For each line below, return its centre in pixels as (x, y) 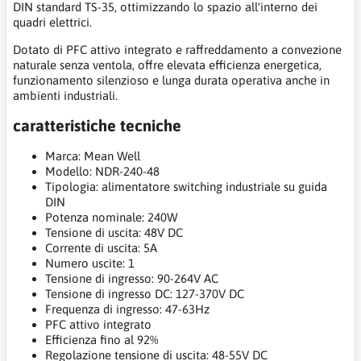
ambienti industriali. (65, 95)
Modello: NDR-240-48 (102, 171)
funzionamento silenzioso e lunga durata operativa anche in (171, 80)
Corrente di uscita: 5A (101, 247)
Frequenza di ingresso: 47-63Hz (127, 309)
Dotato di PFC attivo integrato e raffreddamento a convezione (177, 49)
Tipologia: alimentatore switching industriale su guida (186, 186)
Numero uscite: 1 (90, 263)
